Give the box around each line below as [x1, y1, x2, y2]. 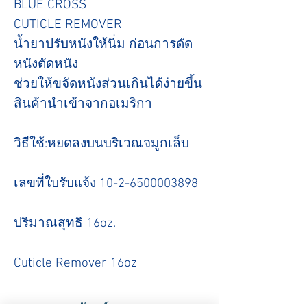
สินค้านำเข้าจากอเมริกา [14, 97, 152, 113]
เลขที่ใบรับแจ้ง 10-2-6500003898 [14, 176, 198, 193]
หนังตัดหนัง [14, 57, 78, 73]
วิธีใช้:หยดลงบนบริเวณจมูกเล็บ [14, 136, 189, 153]
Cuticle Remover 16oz [14, 256, 137, 272]
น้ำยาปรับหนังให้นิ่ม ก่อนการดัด [14, 37, 193, 53]
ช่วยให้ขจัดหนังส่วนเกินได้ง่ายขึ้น [14, 77, 202, 93]
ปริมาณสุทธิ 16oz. [14, 216, 116, 232]
